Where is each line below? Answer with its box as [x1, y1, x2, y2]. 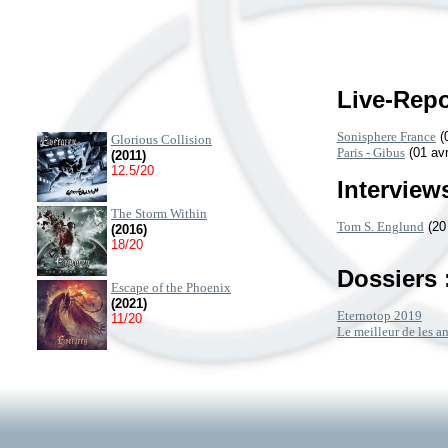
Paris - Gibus [336, 145, 405, 160]
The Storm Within [111, 206, 207, 221]
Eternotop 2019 [336, 308, 422, 323]
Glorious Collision [111, 132, 212, 147]
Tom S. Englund [336, 219, 424, 234]
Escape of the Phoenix [111, 280, 231, 295]
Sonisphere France [336, 129, 436, 144]
